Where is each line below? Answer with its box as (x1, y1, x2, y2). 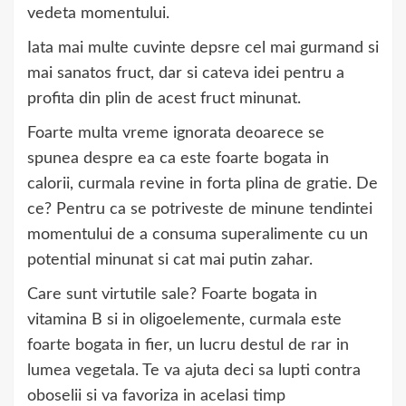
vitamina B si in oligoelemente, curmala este (27, 312, 342, 329)
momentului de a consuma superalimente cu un (27, 227, 368, 244)
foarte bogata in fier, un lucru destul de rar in (27, 337, 349, 354)
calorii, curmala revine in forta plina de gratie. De (27, 176, 378, 193)
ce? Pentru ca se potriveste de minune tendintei (27, 201, 372, 218)
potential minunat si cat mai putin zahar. (27, 252, 313, 269)
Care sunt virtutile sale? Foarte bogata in (27, 286, 317, 304)
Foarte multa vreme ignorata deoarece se (27, 125, 324, 142)
